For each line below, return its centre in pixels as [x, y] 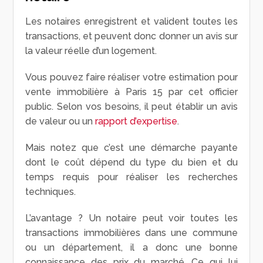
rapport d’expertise [136, 122]
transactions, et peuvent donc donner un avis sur [131, 36]
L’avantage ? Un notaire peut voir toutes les [131, 218]
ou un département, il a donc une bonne [131, 248]
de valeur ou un [60, 122]
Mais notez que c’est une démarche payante [131, 148]
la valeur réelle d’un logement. [91, 51]
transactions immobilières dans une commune [131, 233]
